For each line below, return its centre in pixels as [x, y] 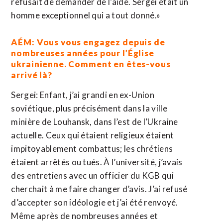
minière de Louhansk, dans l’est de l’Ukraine [95, 122]
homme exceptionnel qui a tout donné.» [86, 15]
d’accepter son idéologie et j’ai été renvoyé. [95, 202]
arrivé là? [32, 75]
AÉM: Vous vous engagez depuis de [88, 42]
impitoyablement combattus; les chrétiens [92, 149]
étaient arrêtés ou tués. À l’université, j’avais [97, 162]
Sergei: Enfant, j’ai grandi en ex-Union [83, 95]
